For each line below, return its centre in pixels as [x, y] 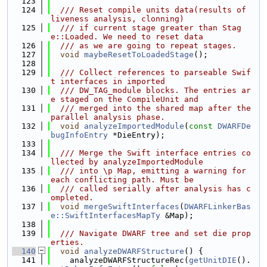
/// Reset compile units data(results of [148, 10]
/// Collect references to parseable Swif [151, 72]
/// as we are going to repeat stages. [144, 46]
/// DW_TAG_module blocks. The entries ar [151, 90]
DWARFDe [234, 126]
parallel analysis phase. [108, 117]
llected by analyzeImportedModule [127, 162]
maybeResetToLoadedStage [139, 55]
